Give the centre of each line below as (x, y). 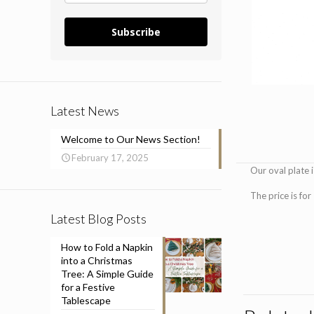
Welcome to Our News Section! (131, 139)
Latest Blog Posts (98, 219)
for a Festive (88, 287)
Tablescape (86, 300)
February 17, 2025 (110, 158)
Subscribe (136, 32)
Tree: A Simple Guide (107, 274)
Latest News (85, 111)
